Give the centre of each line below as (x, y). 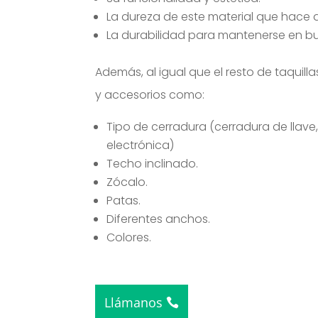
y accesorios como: (150, 95)
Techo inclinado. (153, 164)
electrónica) (141, 146)
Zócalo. (127, 182)
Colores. (129, 238)
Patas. (124, 201)
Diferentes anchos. (159, 219)
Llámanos (133, 303)
